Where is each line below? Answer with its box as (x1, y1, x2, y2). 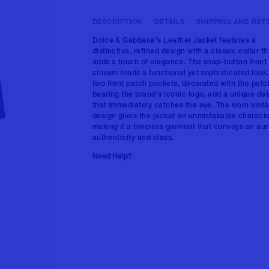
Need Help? (92, 153, 132, 160)
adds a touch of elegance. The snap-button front (92, 59, 267, 66)
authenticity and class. (92, 134, 174, 142)
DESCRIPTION (92, 19, 143, 26)
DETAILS (154, 19, 185, 26)
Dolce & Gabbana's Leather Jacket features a (92, 37, 256, 44)
